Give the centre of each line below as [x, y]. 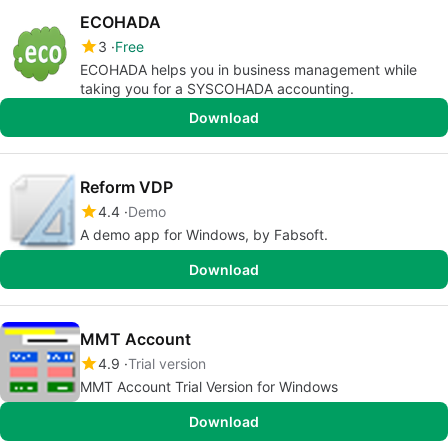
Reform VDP [126, 187]
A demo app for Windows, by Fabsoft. [204, 234]
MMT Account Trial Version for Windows [209, 386]
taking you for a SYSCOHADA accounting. [217, 88]
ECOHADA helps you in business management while [248, 69]
